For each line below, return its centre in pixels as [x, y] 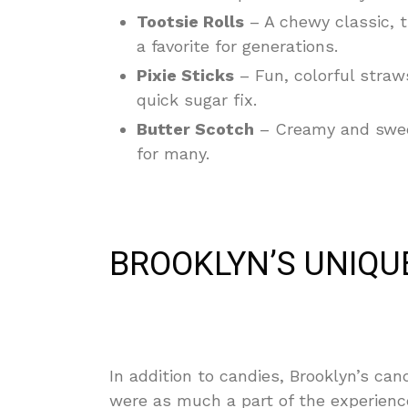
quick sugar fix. [197, 100]
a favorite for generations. [237, 46]
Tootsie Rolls [190, 21]
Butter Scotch [195, 129]
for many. [173, 153]
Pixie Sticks [185, 75]
